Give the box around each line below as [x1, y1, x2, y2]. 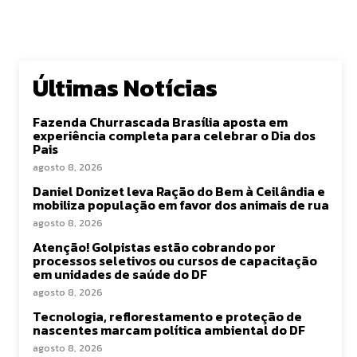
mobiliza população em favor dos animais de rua [33, 195, 329, 214]
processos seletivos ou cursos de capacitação [33, 251, 317, 270]
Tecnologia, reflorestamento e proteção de [33, 307, 302, 326]
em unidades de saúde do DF [33, 265, 207, 284]
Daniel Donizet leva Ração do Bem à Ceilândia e [33, 182, 325, 201]
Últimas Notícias [33, 70, 218, 106]
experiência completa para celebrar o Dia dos [33, 126, 316, 145]
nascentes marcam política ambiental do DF [33, 320, 305, 339]
